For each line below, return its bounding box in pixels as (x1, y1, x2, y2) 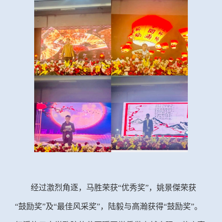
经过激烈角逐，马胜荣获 (31, 183, 118, 192)
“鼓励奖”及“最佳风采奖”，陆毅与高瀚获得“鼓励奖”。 (15, 202, 202, 211)
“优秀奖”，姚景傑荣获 (118, 183, 196, 192)
